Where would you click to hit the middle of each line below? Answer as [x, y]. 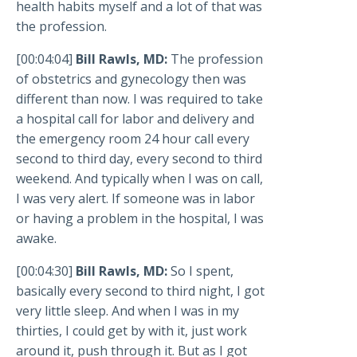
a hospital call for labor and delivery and [135, 119]
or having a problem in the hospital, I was [140, 219]
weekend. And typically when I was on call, [139, 179]
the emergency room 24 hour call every [133, 139]
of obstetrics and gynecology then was [131, 79]
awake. [36, 239]
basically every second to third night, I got [140, 291]
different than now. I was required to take [139, 99]
